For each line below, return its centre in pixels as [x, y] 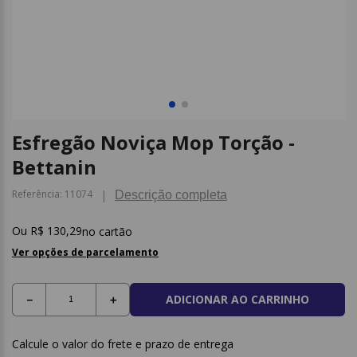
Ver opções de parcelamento [85, 252]
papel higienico [242, 27]
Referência [36, 194]
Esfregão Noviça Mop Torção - [153, 142]
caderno [226, 55]
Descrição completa [171, 195]
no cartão [107, 231]
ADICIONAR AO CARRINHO [237, 300]
